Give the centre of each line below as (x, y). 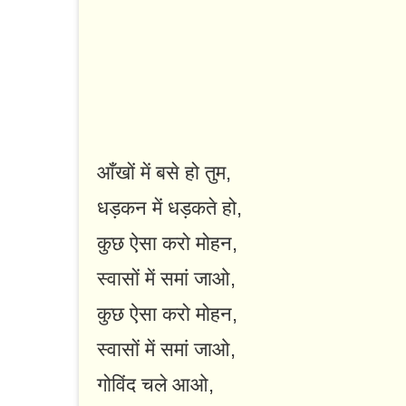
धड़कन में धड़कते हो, (169, 208)
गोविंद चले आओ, (155, 385)
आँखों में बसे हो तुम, (164, 173)
